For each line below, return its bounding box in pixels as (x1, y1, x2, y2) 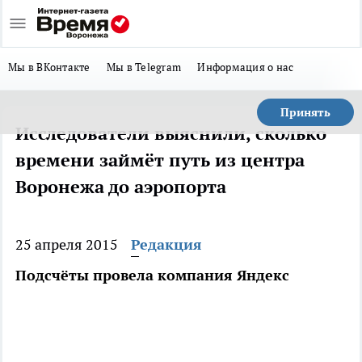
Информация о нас (197, 60, 294, 74)
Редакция (131, 235, 202, 254)
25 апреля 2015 (15, 235, 118, 254)
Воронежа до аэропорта (15, 175, 226, 198)
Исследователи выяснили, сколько (15, 122, 326, 145)
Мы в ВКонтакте (8, 60, 90, 74)
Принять (280, 105, 330, 120)
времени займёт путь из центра (15, 149, 305, 171)
